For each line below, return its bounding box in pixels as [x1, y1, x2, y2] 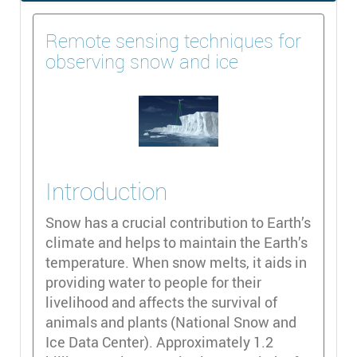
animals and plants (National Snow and [45, 312, 296, 332]
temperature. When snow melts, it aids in [45, 253, 307, 273]
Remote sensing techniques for [45, 28, 301, 54]
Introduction [45, 175, 173, 208]
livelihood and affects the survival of [45, 292, 277, 312]
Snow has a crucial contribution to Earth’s [45, 213, 311, 233]
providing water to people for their [45, 273, 261, 292]
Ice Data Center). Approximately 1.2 [45, 332, 273, 352]
